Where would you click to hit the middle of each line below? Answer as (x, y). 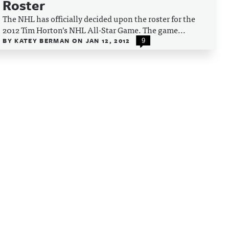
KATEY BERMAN (43, 40)
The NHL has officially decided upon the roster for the (99, 18)
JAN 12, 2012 (108, 40)
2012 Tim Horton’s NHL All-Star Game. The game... (94, 30)
